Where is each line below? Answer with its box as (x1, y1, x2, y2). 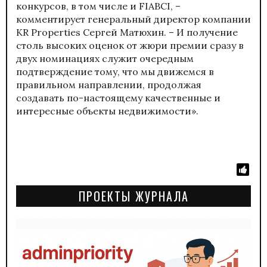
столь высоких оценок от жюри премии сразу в (16, 39, 244, 51)
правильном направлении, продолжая (16, 78, 201, 91)
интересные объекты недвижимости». (16, 104, 198, 117)
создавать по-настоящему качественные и (16, 91, 221, 104)
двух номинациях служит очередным (16, 52, 194, 64)
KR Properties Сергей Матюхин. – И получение (16, 26, 238, 38)
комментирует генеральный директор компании (16, 13, 251, 25)
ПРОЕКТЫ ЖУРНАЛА (78, 187, 189, 205)
